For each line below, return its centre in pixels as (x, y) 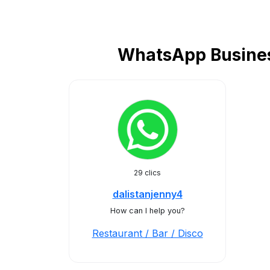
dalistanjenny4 (147, 194)
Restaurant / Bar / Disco (147, 233)
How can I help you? (147, 211)
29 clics (147, 173)
